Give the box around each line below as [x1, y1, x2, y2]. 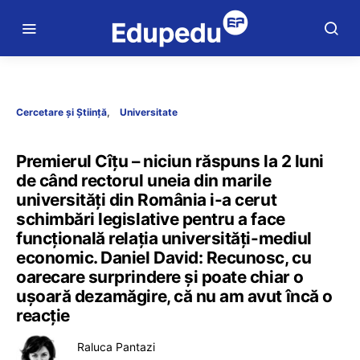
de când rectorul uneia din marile [16, 170, 272, 190]
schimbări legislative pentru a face [16, 209, 285, 229]
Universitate [120, 106, 178, 118]
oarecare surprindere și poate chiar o [16, 267, 304, 287]
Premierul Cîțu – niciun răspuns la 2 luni [16, 151, 324, 171]
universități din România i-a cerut [16, 190, 277, 210]
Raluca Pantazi [77, 340, 155, 354]
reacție [16, 305, 70, 325]
